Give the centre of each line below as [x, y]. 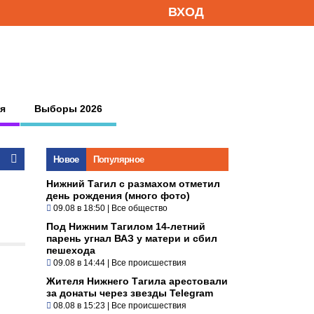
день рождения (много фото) [118, 195]
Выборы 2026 [68, 108]
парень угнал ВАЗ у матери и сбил [132, 238]
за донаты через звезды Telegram [130, 293]
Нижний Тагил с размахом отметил [133, 183]
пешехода [71, 250]
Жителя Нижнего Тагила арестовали [137, 281]
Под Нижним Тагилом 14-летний [126, 226]
